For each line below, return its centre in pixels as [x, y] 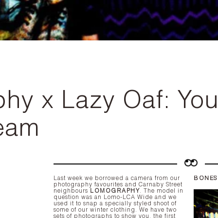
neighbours [72, 191]
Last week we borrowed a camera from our [117, 179]
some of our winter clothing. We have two [96, 210]
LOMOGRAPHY [115, 191]
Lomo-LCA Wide [128, 198]
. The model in [162, 191]
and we [165, 198]
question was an [79, 198]
